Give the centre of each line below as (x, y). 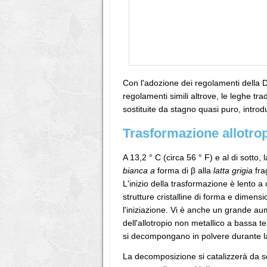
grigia (242, 170)
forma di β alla (184, 170)
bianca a (139, 170)
